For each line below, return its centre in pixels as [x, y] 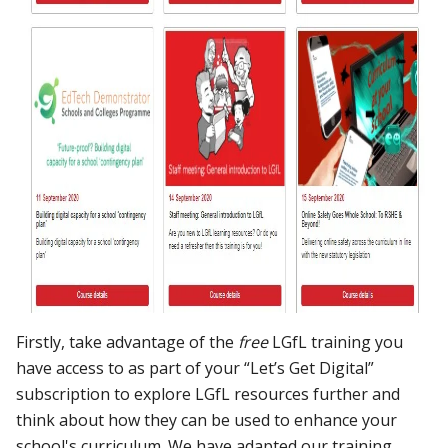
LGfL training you [336, 341]
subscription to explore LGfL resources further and [208, 393]
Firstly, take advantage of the [127, 341]
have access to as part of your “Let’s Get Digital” [195, 367]
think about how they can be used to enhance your [207, 419]
